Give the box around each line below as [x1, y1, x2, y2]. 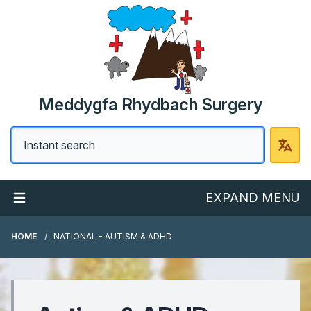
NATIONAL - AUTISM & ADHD [53, 231, 172, 242]
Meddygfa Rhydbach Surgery [39, 94, 262, 115]
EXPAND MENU [205, 190, 300, 205]
